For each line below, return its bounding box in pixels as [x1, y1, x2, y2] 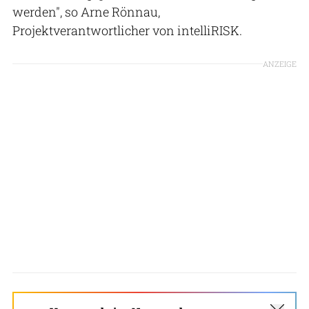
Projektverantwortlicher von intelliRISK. [12, 21, 242, 39]
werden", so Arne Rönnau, [12, 3, 160, 20]
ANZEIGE [263, 58, 297, 69]
